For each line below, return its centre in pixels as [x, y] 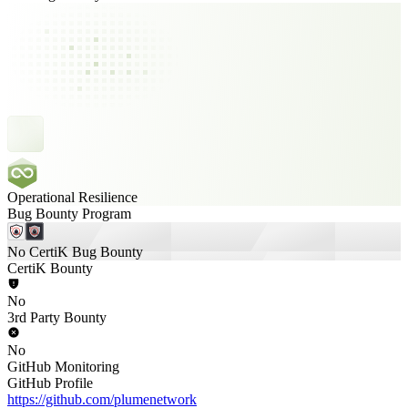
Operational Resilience [72, 197]
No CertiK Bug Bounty [75, 252]
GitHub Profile [50, 383]
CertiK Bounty [50, 268]
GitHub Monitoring [63, 367]
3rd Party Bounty [57, 317]
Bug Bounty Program [69, 214]
